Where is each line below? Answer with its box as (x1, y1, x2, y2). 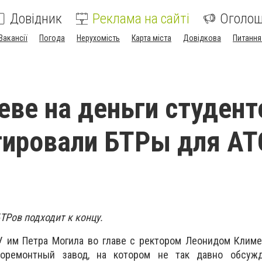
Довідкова (183, 33, 221, 43)
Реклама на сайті (92, 11, 189, 27)
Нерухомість (77, 33, 120, 43)
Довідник (10, 11, 62, 27)
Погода (39, 33, 65, 43)
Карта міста (132, 33, 171, 43)
